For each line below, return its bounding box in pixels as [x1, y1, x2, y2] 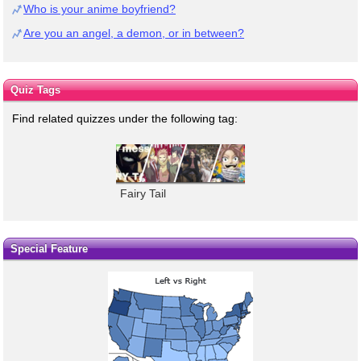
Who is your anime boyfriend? [23, 2, 176, 15]
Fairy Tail [120, 186, 166, 200]
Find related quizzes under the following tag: [12, 111, 238, 125]
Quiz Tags [10, 83, 60, 96]
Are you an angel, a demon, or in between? [23, 26, 244, 39]
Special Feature [10, 243, 88, 255]
